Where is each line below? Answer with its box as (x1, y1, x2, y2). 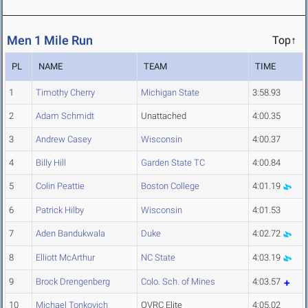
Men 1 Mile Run (7, 33, 93, 48)
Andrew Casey (36, 134, 91, 145)
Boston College (141, 181, 199, 192)
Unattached (141, 111, 186, 122)
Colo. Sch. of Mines (141, 276, 215, 287)
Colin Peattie (36, 181, 85, 192)
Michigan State (141, 87, 199, 98)
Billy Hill (36, 157, 66, 168)
